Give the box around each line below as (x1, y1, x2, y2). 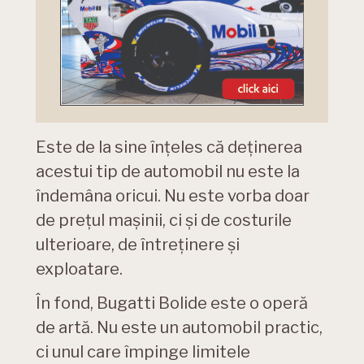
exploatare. (36, 259, 123, 279)
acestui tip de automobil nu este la (36, 162, 300, 182)
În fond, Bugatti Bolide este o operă (36, 293, 308, 314)
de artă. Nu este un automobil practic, (36, 318, 323, 338)
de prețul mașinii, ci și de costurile (36, 210, 292, 231)
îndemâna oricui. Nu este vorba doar (36, 186, 310, 206)
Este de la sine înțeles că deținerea (36, 137, 302, 158)
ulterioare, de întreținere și (36, 235, 240, 255)
